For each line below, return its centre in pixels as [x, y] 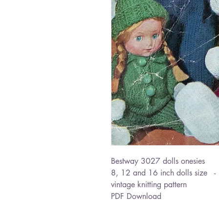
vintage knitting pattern [149, 185]
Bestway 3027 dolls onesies [158, 161]
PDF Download [136, 196]
